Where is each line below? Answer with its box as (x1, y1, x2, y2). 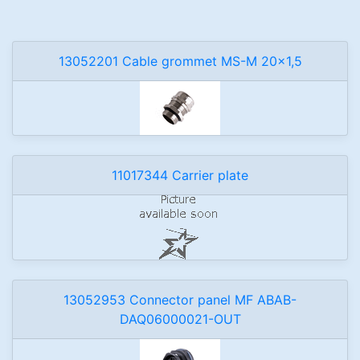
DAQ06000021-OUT (119, 311, 241, 327)
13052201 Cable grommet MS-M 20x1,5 (58, 53, 302, 69)
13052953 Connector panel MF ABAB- (63, 292, 297, 308)
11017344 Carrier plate (112, 167, 248, 183)
